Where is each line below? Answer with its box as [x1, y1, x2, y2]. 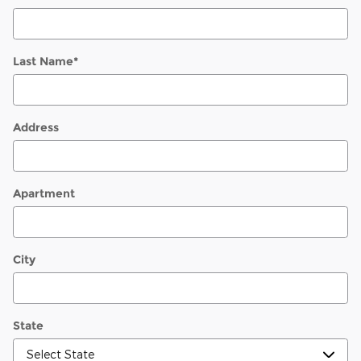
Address [13, 119, 59, 135]
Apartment [13, 185, 75, 201]
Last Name [13, 53, 73, 68]
